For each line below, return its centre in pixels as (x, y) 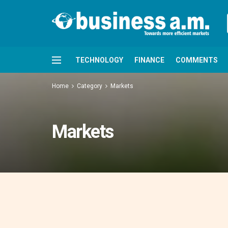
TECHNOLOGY (99, 60)
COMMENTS (197, 60)
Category (90, 86)
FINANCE (149, 60)
